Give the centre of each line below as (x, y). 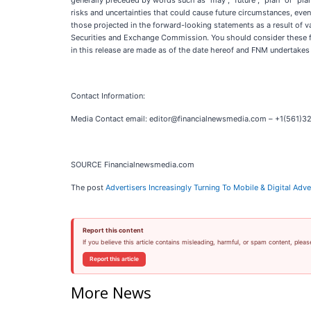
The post (88, 187)
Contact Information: (108, 96)
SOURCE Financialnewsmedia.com (133, 165)
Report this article (114, 259)
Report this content (113, 230)
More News (111, 292)
